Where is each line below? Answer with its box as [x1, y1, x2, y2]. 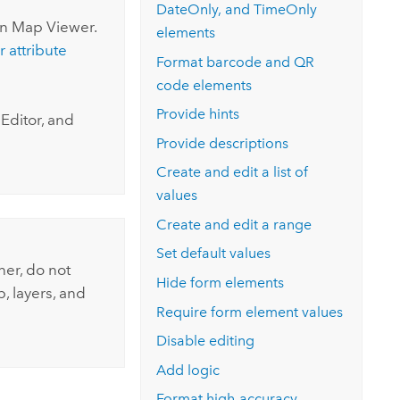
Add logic [156, 361, 221, 379]
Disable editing [156, 332, 255, 350]
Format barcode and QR [156, 53, 315, 71]
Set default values [156, 245, 271, 262]
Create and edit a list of [156, 163, 309, 181]
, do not [19, 261, 71, 279]
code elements [156, 76, 253, 94]
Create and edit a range [156, 215, 312, 233]
